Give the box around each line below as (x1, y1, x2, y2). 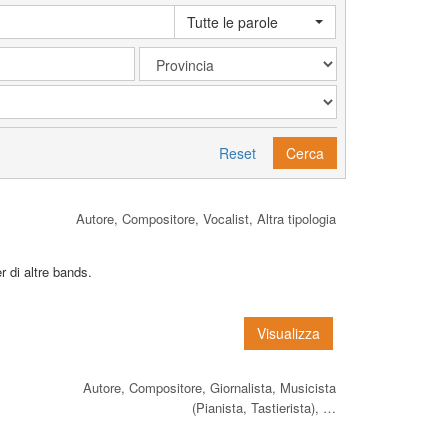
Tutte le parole (187, 11, 279, 32)
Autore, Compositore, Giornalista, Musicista (83, 377, 336, 397)
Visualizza (257, 322, 320, 343)
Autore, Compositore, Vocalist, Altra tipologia (76, 208, 336, 228)
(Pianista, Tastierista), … (192, 397, 336, 417)
